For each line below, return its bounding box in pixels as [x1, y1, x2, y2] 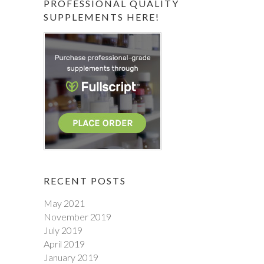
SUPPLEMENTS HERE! [44, 11, 160, 22]
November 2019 [44, 211, 111, 222]
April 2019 [44, 238, 85, 249]
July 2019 [44, 225, 82, 236]
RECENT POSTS [44, 175, 126, 186]
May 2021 [44, 197, 85, 209]
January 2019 [44, 252, 98, 263]
